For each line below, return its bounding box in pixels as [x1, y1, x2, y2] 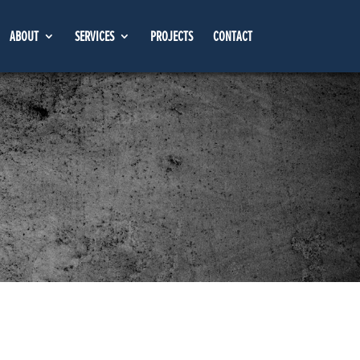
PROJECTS [149, 27, 193, 45]
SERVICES [74, 27, 114, 45]
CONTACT [212, 27, 252, 45]
